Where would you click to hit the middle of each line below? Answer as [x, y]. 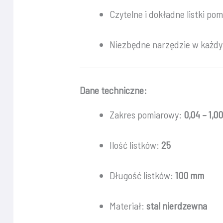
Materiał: [128, 205]
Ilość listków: [136, 145]
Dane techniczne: [113, 90]
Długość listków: [143, 175]
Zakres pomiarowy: [147, 114]
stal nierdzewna [177, 205]
